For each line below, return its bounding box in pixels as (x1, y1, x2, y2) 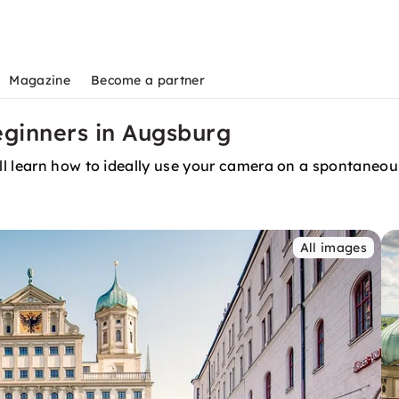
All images (299, 240, 367, 256)
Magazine (9, 72, 70, 88)
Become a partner (90, 72, 205, 88)
